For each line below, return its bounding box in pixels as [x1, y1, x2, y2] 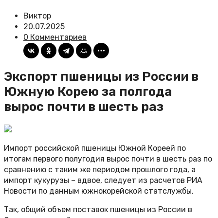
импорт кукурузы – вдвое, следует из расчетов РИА [4, 176, 202, 185]
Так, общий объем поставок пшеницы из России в [4, 205, 192, 215]
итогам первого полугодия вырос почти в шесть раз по [4, 154, 212, 164]
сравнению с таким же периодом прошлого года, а [4, 165, 196, 175]
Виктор [23, 11, 51, 20]
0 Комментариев [23, 33, 87, 42]
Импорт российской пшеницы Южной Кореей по [4, 144, 186, 153]
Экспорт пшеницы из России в [4, 69, 199, 84]
